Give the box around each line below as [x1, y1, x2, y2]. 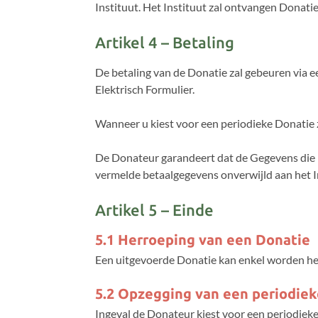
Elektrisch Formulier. [95, 82, 195, 96]
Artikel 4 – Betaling [95, 33, 235, 51]
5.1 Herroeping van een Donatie [95, 232, 311, 248]
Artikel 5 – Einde [95, 201, 214, 219]
